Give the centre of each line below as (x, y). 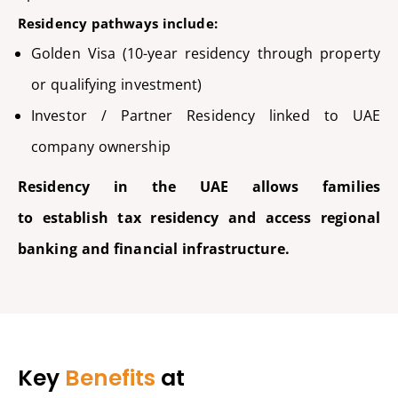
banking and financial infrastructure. (154, 249)
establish (75, 218)
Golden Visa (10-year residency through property (206, 54)
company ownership (101, 147)
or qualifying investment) (117, 85)
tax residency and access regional (244, 218)
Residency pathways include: (118, 23)
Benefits (110, 378)
